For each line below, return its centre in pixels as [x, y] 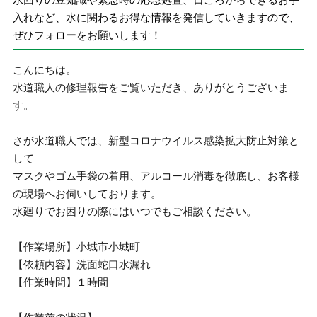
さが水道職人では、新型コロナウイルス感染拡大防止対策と [156, 140]
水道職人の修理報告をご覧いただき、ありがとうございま [151, 87]
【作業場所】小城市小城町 [77, 247]
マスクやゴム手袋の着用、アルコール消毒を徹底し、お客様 [156, 176]
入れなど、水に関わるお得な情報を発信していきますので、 [156, 17]
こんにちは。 [45, 70]
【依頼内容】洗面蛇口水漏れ [82, 264]
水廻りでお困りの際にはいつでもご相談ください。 [135, 211]
